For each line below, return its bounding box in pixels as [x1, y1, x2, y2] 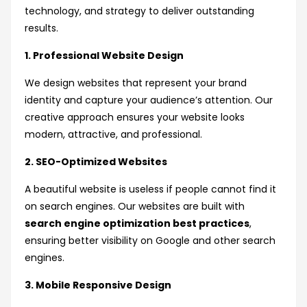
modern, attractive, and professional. [25, 127, 202, 142]
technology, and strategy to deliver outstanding [25, 4, 254, 19]
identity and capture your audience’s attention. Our [25, 93, 273, 108]
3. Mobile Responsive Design [25, 278, 171, 293]
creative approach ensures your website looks [25, 110, 245, 125]
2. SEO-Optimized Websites [25, 155, 167, 169]
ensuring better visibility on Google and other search [25, 234, 275, 248]
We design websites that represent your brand [25, 76, 247, 90]
